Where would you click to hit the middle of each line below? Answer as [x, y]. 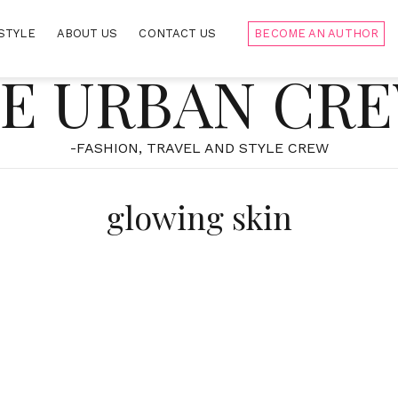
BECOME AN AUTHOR [316, 33]
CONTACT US [178, 33]
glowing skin [199, 217]
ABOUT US [87, 33]
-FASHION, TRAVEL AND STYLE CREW [199, 148]
